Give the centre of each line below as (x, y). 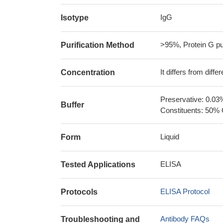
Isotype (75, 18)
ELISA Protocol (185, 191)
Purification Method (98, 45)
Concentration (88, 72)
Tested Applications (98, 165)
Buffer (72, 105)
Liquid (170, 137)
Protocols (79, 192)
